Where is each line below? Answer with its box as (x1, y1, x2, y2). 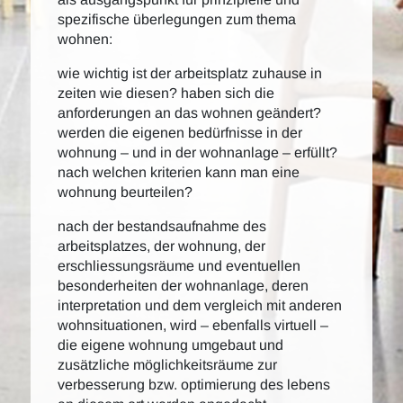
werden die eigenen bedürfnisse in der (58, 125, 302, 140)
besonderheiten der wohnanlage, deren (58, 278, 309, 293)
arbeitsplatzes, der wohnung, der (58, 238, 265, 254)
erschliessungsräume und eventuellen (58, 258, 300, 273)
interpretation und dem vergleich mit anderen (58, 298, 342, 313)
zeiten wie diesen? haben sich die (58, 85, 274, 101)
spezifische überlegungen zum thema (58, 12, 296, 27)
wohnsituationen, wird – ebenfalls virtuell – (58, 318, 328, 333)
